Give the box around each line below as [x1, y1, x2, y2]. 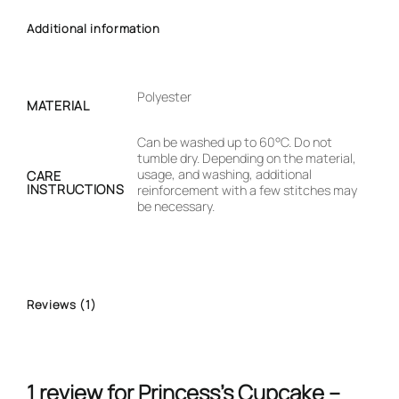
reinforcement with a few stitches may [137, 181, 358, 199]
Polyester [137, 87, 192, 105]
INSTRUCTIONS [27, 180, 125, 198]
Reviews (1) [27, 296, 97, 313]
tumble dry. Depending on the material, [137, 149, 357, 167]
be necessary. [137, 197, 216, 215]
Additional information [27, 20, 160, 37]
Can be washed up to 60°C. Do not [137, 133, 333, 151]
